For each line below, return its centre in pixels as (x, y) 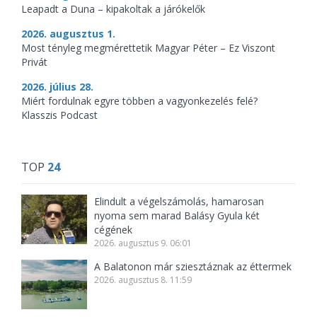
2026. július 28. (57, 87)
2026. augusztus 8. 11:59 (143, 280)
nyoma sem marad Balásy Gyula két (177, 216)
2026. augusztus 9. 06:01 (143, 243)
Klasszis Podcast (59, 115)
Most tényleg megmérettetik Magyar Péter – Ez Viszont (148, 48)
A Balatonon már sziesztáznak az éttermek (193, 267)
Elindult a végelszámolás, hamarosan (179, 202)
